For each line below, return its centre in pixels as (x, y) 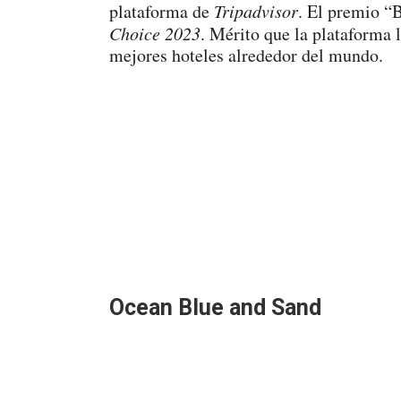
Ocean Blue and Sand (215, 307)
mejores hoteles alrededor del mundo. (246, 55)
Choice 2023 (155, 33)
